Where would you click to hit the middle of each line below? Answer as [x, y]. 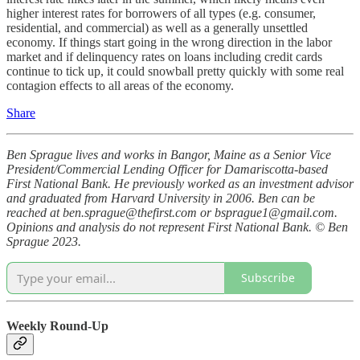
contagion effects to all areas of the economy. [120, 85]
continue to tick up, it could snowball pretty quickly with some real [175, 71]
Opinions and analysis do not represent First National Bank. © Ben [177, 227]
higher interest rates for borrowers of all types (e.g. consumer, [161, 13]
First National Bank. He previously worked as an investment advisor [180, 183]
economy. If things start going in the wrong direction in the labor [169, 42]
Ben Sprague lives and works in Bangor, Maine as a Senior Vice [169, 154]
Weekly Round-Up [57, 325]
